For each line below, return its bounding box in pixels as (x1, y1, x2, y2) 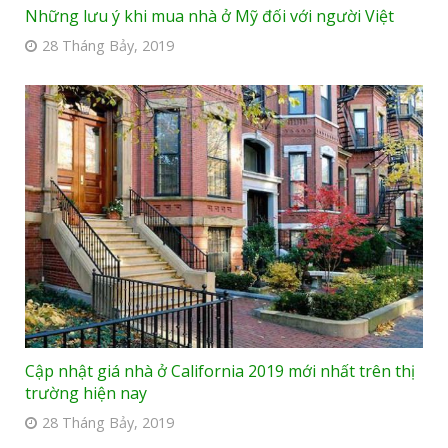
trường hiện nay (25, 381, 147, 404)
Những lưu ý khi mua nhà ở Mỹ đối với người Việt (25, 5, 394, 28)
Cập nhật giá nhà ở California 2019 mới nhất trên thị (25, 359, 415, 382)
